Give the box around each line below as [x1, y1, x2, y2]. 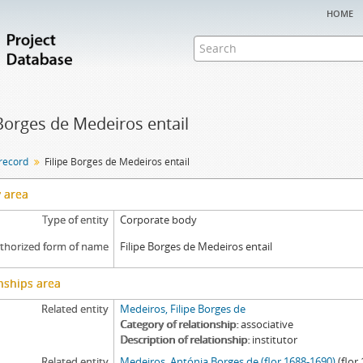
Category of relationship [120, 317, 237, 331]
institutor [252, 332, 298, 347]
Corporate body [120, 212, 198, 227]
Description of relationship [120, 332, 248, 347]
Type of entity [41, 212, 109, 227]
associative [241, 317, 294, 331]
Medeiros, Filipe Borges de [120, 301, 246, 316]
